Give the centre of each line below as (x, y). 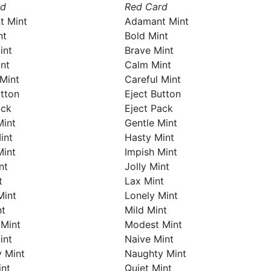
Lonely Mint (151, 195)
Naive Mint (149, 239)
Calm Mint (148, 65)
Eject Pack (149, 108)
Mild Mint (145, 210)
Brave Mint (149, 50)
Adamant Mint (156, 21)
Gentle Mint (151, 123)
